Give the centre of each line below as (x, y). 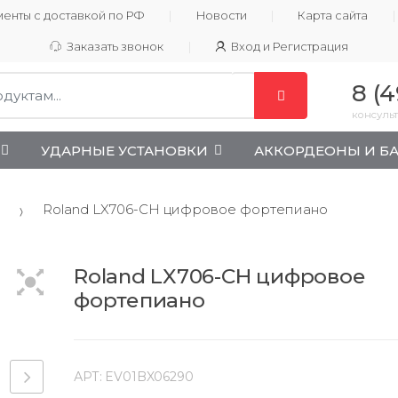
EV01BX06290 (149, 377)
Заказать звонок (115, 47)
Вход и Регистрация (289, 47)
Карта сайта (333, 16)
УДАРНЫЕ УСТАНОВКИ (124, 150)
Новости (221, 16)
